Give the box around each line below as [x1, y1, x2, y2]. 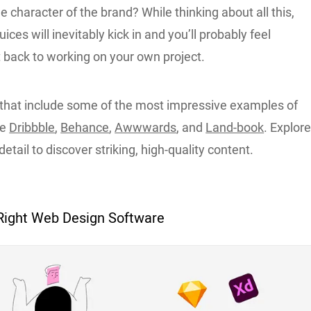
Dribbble [9, 119, 56, 135]
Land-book [205, 119, 264, 135]
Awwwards [115, 119, 177, 135]
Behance [60, 119, 110, 135]
